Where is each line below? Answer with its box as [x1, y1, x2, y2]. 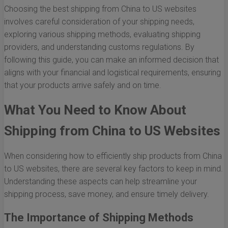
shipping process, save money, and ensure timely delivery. [4, 189, 209, 199]
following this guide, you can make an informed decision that [4, 55, 219, 65]
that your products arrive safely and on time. [4, 80, 161, 91]
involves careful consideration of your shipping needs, [4, 17, 194, 27]
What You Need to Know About [4, 102, 186, 118]
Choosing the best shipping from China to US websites [4, 4, 196, 14]
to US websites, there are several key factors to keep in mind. [4, 164, 223, 174]
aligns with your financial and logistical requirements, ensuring [4, 68, 221, 78]
